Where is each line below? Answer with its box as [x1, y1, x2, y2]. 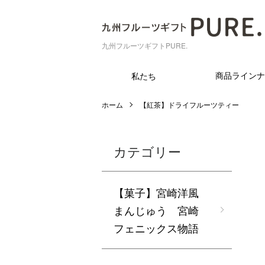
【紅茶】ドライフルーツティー [140, 99, 239, 109]
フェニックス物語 [114, 219, 199, 235]
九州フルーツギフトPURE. [102, 40, 188, 50]
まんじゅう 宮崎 [114, 202, 199, 218]
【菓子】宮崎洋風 [114, 184, 199, 200]
